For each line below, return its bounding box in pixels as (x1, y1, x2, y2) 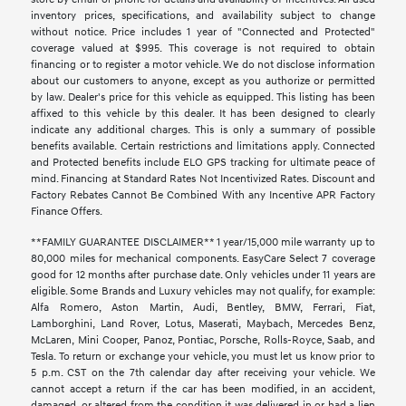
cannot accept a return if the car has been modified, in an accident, (31, 382, 375, 397)
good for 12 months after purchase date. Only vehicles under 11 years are (31, 268, 375, 283)
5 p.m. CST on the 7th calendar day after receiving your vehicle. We (31, 366, 375, 381)
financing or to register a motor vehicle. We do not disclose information (31, 58, 375, 72)
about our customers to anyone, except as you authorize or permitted (31, 74, 375, 89)
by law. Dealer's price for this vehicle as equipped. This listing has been (31, 91, 375, 105)
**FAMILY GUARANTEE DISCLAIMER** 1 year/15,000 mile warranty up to (31, 236, 375, 250)
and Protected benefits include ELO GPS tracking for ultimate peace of (31, 156, 375, 170)
